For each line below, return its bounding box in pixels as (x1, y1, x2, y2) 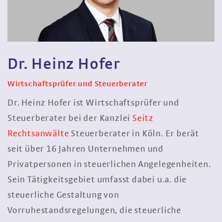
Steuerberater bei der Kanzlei (7, 114, 133, 123)
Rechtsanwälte (7, 129, 69, 139)
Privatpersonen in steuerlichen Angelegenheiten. (7, 160, 211, 169)
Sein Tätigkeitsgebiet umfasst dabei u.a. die (7, 175, 187, 185)
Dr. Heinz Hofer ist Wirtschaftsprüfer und (7, 99, 179, 108)
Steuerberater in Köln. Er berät (69, 129, 200, 139)
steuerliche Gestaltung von (7, 191, 119, 200)
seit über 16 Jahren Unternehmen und (7, 145, 164, 154)
